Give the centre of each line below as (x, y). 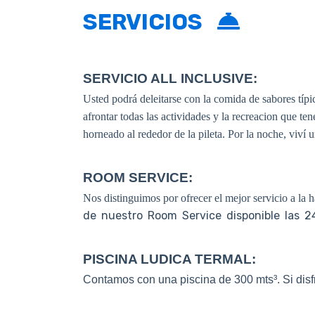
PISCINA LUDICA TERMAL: (169, 259)
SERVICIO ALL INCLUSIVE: (170, 78)
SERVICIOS (150, 22)
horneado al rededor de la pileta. (155, 134)
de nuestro (115, 216)
